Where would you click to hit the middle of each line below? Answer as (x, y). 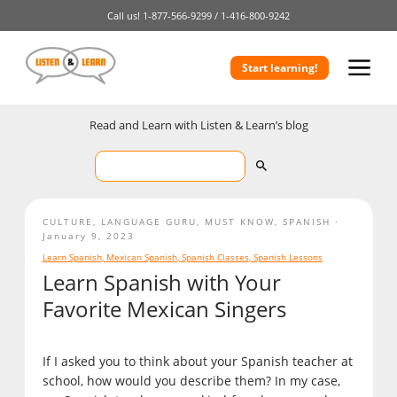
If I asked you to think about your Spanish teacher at (197, 362)
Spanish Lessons (288, 257)
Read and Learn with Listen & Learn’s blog (198, 125)
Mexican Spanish (141, 257)
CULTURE (67, 221)
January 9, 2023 (88, 235)
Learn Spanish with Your (161, 283)
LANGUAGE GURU (148, 221)
